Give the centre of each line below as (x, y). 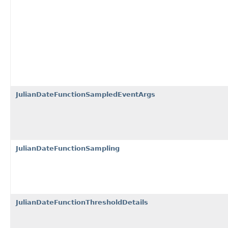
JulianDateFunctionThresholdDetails (82, 202)
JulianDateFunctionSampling (68, 148)
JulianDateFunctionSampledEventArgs (85, 94)
